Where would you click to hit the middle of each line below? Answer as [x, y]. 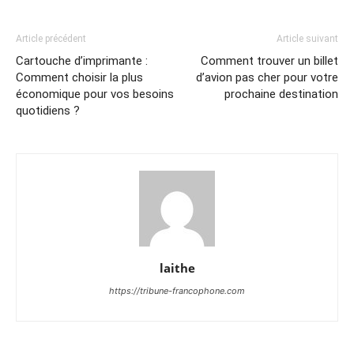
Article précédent [51, 39]
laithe [177, 268]
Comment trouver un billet [269, 61]
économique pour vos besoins [95, 94]
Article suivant [307, 39]
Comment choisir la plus [79, 77]
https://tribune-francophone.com [177, 291]
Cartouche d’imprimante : [82, 61]
